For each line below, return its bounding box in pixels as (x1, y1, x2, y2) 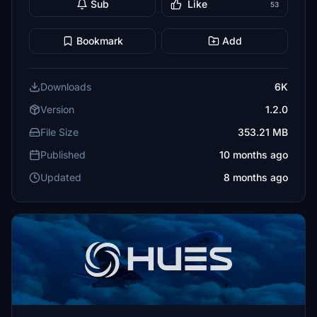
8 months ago (224, 171, 288, 183)
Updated (40, 171, 81, 183)
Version (40, 103, 74, 115)
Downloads (40, 81, 91, 93)
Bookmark (76, 35, 123, 47)
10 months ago (219, 149, 288, 161)
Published (40, 149, 86, 161)
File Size (40, 126, 79, 138)
